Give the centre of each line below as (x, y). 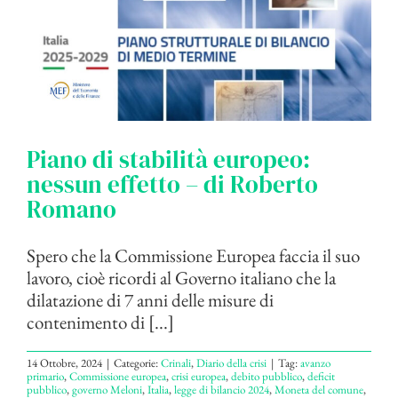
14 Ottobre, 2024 (64, 362)
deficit (321, 376)
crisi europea (199, 376)
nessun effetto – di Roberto (172, 184)
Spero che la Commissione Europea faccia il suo (193, 255)
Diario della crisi (231, 362)
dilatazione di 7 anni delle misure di (150, 299)
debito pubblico (267, 376)
